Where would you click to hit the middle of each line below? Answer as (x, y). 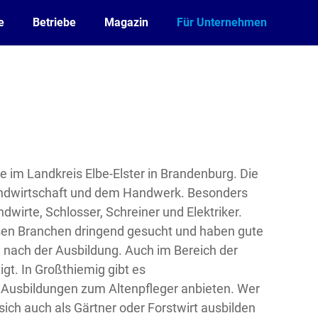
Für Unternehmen (222, 22)
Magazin (126, 22)
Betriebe (54, 22)
